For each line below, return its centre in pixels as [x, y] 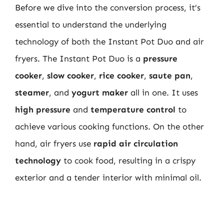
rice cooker [121, 75]
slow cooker [70, 75]
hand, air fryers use [54, 143]
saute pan [170, 75]
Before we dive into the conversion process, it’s [108, 7]
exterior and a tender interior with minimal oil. [108, 177]
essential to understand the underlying [91, 24]
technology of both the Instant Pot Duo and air [109, 41]
